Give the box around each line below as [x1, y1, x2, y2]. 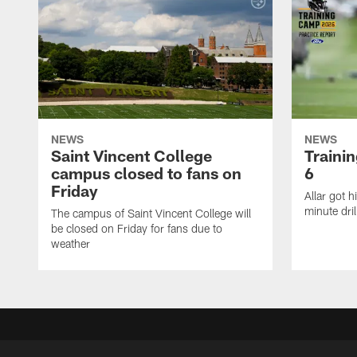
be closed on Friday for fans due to [51, 222, 222, 236]
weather [51, 237, 90, 251]
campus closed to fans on [51, 163, 241, 183]
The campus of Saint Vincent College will [51, 206, 251, 221]
